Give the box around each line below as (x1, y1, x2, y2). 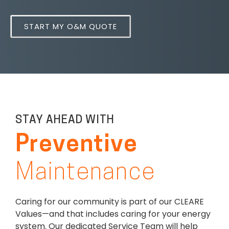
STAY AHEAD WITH (15, 114, 114, 126)
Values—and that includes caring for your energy (15, 208, 211, 220)
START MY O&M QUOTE (24, 20, 117, 32)
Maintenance (15, 161, 155, 186)
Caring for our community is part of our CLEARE (15, 195, 204, 208)
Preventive (15, 133, 138, 157)
